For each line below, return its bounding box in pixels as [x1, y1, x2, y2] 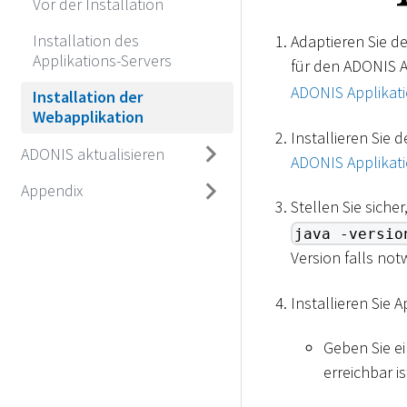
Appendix [20, 180, 83, 201]
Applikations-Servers [33, 50, 172, 72]
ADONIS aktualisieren [20, 143, 164, 164]
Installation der [33, 86, 143, 108]
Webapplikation [33, 106, 144, 128]
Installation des [33, 30, 139, 52]
